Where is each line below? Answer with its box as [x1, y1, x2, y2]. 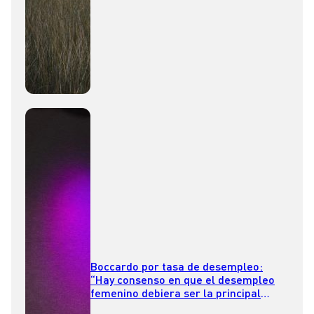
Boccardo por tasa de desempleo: [90, 259, 263, 273]
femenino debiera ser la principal [90, 285, 261, 299]
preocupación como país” [90, 299, 219, 313]
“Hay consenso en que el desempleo [90, 272, 275, 286]
